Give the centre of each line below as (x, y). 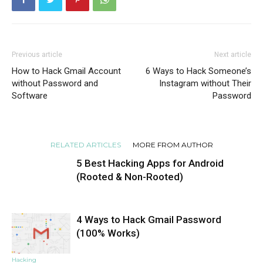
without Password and (55, 84)
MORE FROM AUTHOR (173, 145)
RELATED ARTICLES (85, 145)
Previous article (37, 55)
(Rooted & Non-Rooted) (130, 177)
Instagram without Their (205, 84)
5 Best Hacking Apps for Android (150, 163)
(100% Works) (108, 233)
